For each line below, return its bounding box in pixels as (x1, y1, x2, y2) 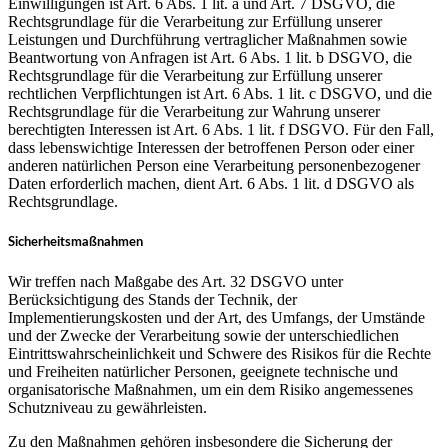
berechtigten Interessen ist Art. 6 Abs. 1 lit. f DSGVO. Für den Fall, (8, 121, 434, 139)
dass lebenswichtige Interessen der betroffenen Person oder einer (8, 139, 414, 157)
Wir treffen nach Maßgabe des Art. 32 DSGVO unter (8, 272, 343, 290)
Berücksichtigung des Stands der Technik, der (8, 290, 297, 308)
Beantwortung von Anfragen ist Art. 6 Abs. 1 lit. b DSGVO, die (8, 49, 412, 67)
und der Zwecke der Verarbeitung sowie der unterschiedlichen (8, 326, 399, 344)
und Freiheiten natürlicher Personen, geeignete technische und (8, 362, 398, 380)
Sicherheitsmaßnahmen (8, 234, 143, 249)
